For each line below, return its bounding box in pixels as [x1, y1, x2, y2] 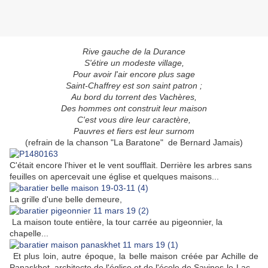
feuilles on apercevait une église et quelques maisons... [10, 172, 219, 182]
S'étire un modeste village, [84, 58, 184, 68]
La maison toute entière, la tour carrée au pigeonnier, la [10, 217, 223, 227]
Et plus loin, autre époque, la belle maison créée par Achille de [10, 251, 258, 261]
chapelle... [10, 229, 48, 239]
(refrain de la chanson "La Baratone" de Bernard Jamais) [25, 138, 243, 148]
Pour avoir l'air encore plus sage [73, 69, 195, 80]
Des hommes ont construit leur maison [61, 103, 207, 114]
